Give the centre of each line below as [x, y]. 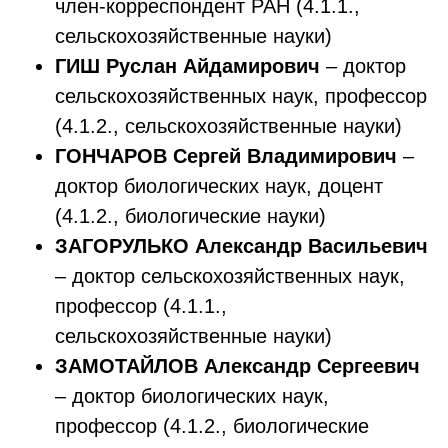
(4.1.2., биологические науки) [190, 216]
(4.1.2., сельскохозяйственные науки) [228, 126]
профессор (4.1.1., [141, 306]
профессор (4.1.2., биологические [212, 426]
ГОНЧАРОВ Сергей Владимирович [226, 156]
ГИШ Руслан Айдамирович [187, 66]
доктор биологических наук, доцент [219, 186]
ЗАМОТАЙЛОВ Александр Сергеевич [237, 366]
